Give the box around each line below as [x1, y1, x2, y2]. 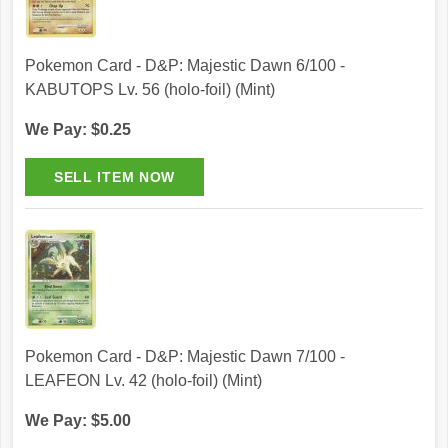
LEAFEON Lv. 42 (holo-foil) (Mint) [25, 372, 262, 390]
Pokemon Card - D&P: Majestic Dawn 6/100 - [25, 57, 345, 75]
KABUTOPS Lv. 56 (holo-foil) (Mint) [25, 81, 275, 99]
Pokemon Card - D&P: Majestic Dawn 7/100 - [25, 348, 345, 366]
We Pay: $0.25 [25, 121, 131, 139]
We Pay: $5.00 [25, 412, 131, 430]
